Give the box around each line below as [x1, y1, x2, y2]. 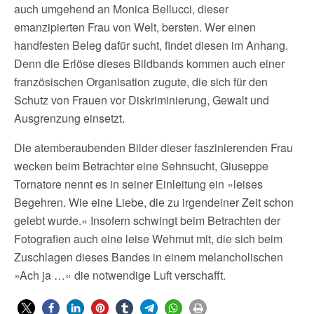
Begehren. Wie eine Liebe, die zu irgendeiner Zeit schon [14, 194, 294, 210]
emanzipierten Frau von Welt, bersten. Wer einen [14, 19, 256, 35]
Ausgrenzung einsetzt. [14, 110, 125, 126]
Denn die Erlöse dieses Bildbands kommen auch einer [14, 55, 285, 71]
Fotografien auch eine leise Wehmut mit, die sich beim [14, 231, 282, 247]
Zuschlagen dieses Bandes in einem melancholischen [14, 249, 283, 265]
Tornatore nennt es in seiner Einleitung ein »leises [14, 176, 263, 192]
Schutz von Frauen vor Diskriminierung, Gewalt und [14, 92, 269, 108]
